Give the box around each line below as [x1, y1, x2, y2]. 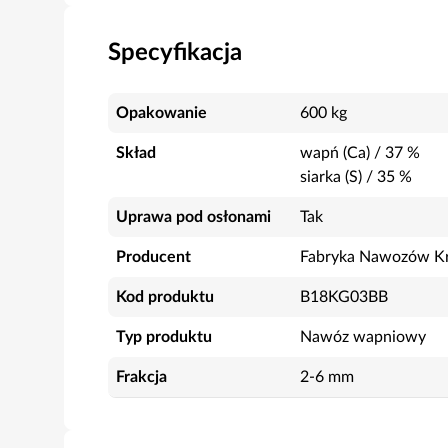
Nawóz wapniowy [300, 329, 426, 345]
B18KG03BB [300, 289, 388, 305]
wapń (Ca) [300, 145, 370, 161]
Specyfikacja [108, 41, 242, 65]
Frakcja [116, 369, 167, 385]
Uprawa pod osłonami [116, 209, 271, 225]
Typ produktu [116, 329, 212, 345]
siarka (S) [300, 169, 362, 185]
